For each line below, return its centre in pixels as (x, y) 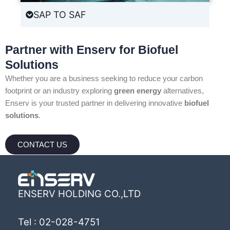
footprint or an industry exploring (60, 91)
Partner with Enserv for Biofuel (92, 50)
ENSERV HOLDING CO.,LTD (79, 194)
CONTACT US (42, 145)
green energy (138, 91)
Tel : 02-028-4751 (59, 222)
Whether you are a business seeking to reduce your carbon (104, 78)
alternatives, (183, 91)
